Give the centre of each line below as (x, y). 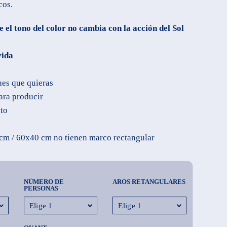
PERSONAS (41, 188)
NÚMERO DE (44, 181)
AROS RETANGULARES (149, 181)
